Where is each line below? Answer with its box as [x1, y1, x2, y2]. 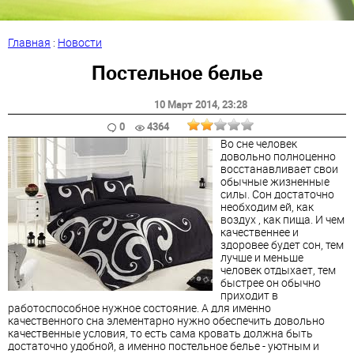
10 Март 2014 [154, 97, 217, 111]
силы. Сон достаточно [220, 186, 334, 201]
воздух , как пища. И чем [220, 211, 345, 227]
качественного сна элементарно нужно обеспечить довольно [8, 312, 325, 328]
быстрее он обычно [220, 274, 321, 290]
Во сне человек [220, 135, 297, 151]
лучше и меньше [220, 249, 303, 265]
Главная [8, 35, 51, 50]
